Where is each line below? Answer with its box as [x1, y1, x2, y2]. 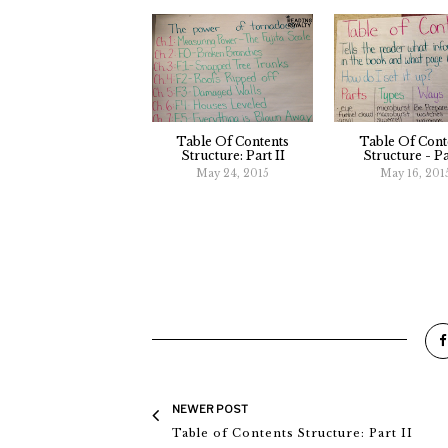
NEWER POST [172, 402, 248, 417]
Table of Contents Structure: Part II [172, 426, 413, 441]
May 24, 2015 [196, 166, 270, 180]
